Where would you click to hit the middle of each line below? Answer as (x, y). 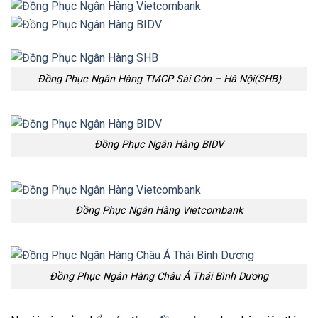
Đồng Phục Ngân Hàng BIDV (159, 145)
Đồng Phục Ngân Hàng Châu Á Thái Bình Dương (159, 277)
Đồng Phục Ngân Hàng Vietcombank (159, 211)
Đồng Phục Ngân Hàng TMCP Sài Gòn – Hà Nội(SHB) (159, 79)
